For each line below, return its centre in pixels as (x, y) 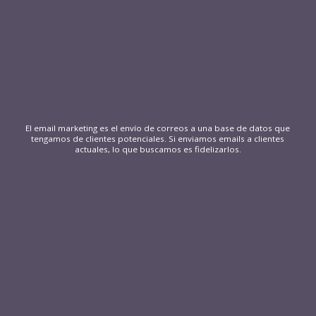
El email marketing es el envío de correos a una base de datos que (158, 128)
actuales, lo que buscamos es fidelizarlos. (158, 150)
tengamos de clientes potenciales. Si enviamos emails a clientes (158, 139)
